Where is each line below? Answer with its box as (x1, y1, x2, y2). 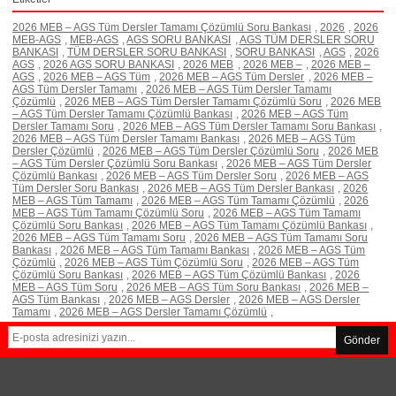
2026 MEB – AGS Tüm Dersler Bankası (148, 181, 335, 194)
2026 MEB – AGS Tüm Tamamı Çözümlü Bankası (132, 218, 368, 232)
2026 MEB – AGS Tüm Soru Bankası (126, 280, 301, 293)
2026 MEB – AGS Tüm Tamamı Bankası (60, 243, 250, 256)
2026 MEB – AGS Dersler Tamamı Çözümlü (59, 305, 268, 318)
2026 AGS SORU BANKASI (43, 57, 175, 71)
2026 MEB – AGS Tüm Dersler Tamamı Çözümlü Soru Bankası (11, 20, 311, 34)
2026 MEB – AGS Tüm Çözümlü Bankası (132, 268, 327, 281)
